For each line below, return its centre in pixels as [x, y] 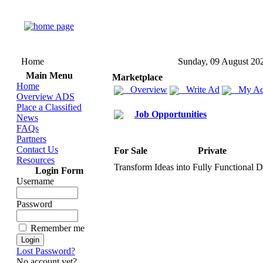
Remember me [58, 228]
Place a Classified [49, 107]
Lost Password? [46, 251]
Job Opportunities [171, 114]
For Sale [131, 151]
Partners [31, 139]
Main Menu [49, 75]
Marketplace [137, 77]
